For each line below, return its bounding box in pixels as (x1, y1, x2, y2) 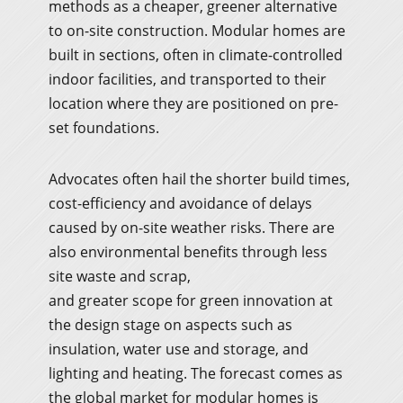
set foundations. (49, 117, 159, 138)
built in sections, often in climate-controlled (49, 44, 343, 65)
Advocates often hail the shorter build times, (49, 168, 350, 189)
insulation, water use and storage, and (49, 338, 309, 359)
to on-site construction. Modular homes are (49, 20, 345, 40)
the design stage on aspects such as (49, 314, 292, 335)
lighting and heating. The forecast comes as (49, 363, 343, 383)
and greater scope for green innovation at (49, 290, 333, 310)
